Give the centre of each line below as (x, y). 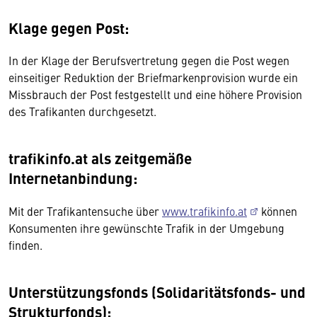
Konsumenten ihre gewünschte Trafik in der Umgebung (146, 228)
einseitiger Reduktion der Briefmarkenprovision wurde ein (153, 77)
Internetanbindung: (73, 178)
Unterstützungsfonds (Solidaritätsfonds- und (157, 292)
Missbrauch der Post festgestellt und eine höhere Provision (155, 94)
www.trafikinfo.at (204, 211)
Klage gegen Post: (69, 28)
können (278, 211)
